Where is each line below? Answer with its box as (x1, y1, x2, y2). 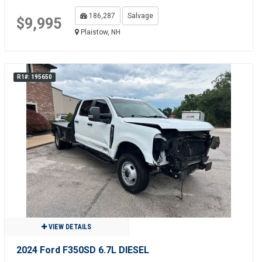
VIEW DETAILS (46, 223, 91, 231)
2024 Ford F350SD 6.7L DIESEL (16, 244, 149, 256)
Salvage (127, 12, 153, 20)
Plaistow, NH (78, 28, 120, 36)
